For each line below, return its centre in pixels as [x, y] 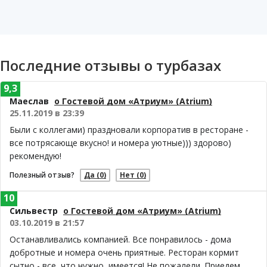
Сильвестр [34, 211]
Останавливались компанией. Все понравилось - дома [120, 239]
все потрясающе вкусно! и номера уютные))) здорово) [120, 143]
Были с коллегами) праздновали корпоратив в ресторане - [129, 130]
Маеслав [29, 101]
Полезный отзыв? [42, 175]
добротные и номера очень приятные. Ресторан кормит [124, 252]
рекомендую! [35, 156]
